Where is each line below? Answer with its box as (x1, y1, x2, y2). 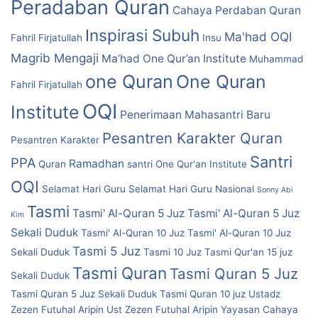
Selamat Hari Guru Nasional (128, 182, 254, 194)
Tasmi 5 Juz (72, 243, 141, 258)
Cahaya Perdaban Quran (172, 3, 301, 17)
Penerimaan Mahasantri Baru (120, 107, 270, 121)
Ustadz (248, 287, 280, 300)
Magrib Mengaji (11, 50, 99, 65)
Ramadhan (69, 156, 124, 170)
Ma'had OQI (224, 28, 292, 44)
